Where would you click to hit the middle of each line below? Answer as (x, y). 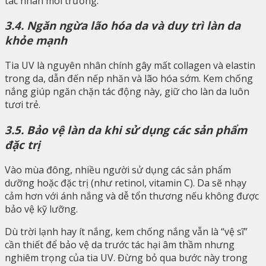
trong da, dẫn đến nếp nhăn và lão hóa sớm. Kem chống (129, 79)
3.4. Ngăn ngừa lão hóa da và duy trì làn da (123, 26)
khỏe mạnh (36, 40)
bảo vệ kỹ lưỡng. (41, 209)
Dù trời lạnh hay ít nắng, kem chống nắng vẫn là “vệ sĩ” (126, 231)
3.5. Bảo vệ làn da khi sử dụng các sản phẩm (126, 129)
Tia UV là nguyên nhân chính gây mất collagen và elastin (130, 66)
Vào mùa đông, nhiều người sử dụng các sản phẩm (118, 170)
